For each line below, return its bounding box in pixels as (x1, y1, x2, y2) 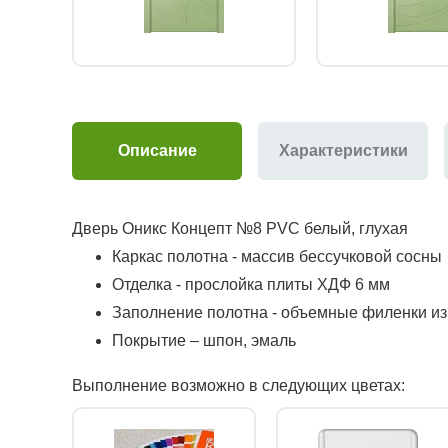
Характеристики (278, 142, 408, 160)
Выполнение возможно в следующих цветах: (72, 377, 405, 395)
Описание (117, 142, 197, 160)
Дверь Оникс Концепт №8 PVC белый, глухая (72, 220, 408, 238)
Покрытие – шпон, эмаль (112, 332, 296, 350)
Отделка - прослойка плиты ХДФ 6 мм (112, 276, 390, 294)
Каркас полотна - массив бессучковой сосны (112, 248, 442, 266)
